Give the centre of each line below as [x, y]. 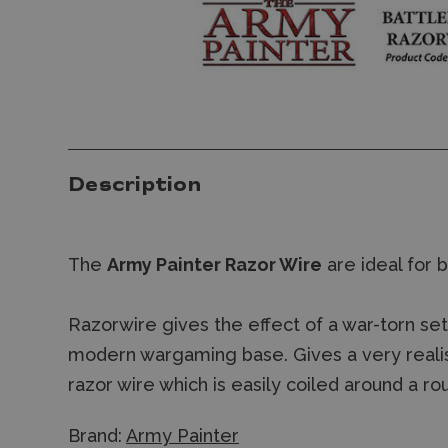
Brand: [97, 435]
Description [134, 186]
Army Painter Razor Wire [214, 264]
